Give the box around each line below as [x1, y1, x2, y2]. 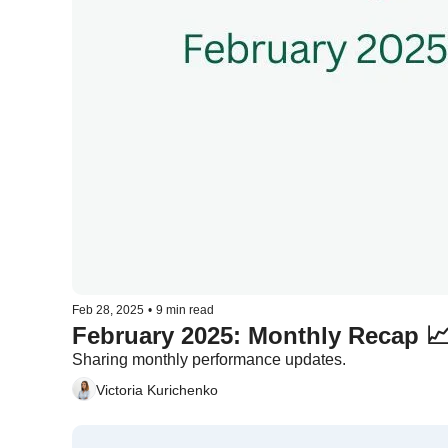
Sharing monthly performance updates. [72, 351, 346, 368]
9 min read [156, 303, 214, 317]
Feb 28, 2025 [72, 303, 144, 317]
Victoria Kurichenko [96, 381, 218, 398]
